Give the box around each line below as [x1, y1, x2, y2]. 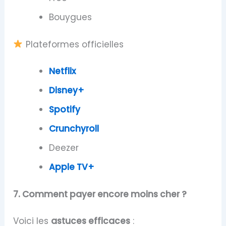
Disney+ [49, 84, 85, 97]
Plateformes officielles [23, 38, 124, 50]
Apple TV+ [49, 161, 95, 174]
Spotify [49, 103, 81, 116]
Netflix [49, 65, 76, 78]
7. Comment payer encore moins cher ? [13, 188, 187, 200]
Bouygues [49, 11, 92, 24]
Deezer [49, 142, 79, 154]
